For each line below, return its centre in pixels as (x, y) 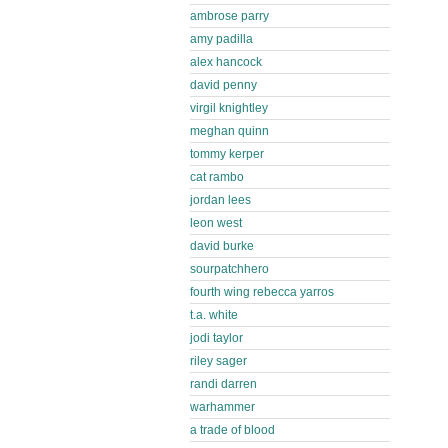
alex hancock (226, 62)
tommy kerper (227, 154)
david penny (223, 85)
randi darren (223, 384)
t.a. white (214, 315)
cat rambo (217, 177)
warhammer (222, 407)
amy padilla (221, 39)
